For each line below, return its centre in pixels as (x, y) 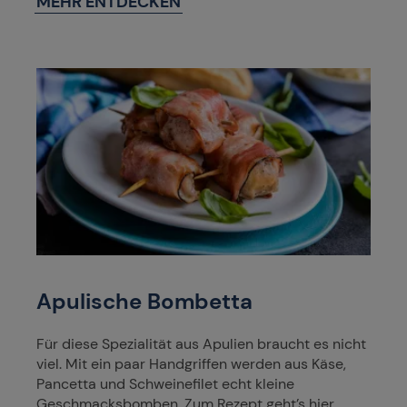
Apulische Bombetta (144, 301)
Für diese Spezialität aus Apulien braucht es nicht (201, 343)
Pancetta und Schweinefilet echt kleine (165, 383)
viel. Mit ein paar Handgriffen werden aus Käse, (191, 363)
